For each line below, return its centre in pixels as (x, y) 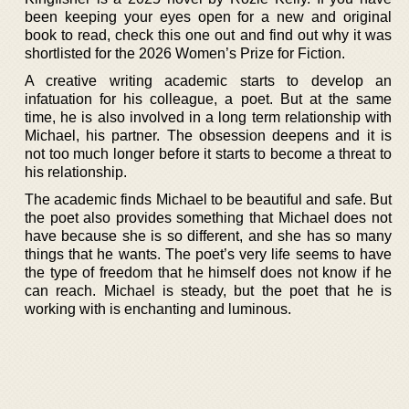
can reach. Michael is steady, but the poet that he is (208, 291)
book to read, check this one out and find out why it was (208, 35)
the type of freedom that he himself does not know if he (208, 273)
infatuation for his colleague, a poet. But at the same (208, 99)
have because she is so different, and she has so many (208, 236)
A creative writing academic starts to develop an (208, 81)
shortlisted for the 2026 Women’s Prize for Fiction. (185, 53)
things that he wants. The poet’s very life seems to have (208, 254)
